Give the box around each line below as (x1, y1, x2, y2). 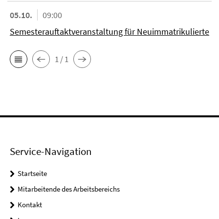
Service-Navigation (10, 145, 91, 158)
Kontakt (18, 200, 42, 209)
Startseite (18, 169, 47, 178)
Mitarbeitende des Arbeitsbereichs (18, 184, 120, 194)
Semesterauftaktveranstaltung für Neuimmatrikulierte (10, 26, 209, 37)
